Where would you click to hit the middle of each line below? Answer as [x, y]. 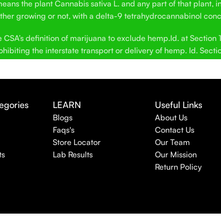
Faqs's [64, 129]
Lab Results [73, 154]
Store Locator [77, 142]
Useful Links [178, 104]
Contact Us [174, 129]
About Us [171, 117]
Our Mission [176, 154]
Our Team [172, 142]
